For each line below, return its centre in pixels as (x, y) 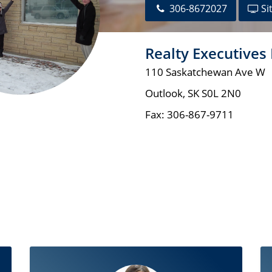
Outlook (164, 93)
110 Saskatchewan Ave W (205, 72)
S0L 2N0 (221, 93)
